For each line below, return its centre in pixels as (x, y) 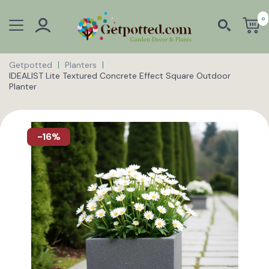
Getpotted (31, 65)
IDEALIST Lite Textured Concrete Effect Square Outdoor (120, 75)
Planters (81, 65)
